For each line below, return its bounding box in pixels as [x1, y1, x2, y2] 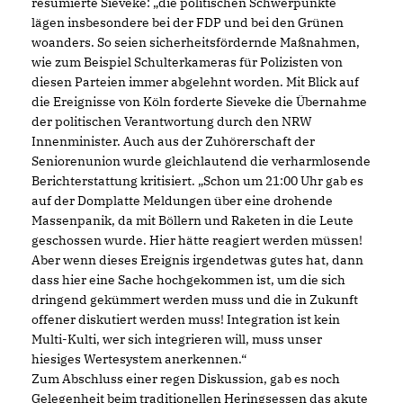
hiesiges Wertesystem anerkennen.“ [31, 351, 246, 368]
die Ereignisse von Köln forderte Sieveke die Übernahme [31, 94, 367, 111]
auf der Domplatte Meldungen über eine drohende [31, 193, 333, 210]
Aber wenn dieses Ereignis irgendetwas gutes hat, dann [31, 252, 363, 269]
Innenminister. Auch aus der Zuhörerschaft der [31, 133, 315, 150]
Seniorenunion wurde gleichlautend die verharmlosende [31, 153, 371, 170]
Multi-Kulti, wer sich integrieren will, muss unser [31, 331, 322, 348]
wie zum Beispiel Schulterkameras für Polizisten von [31, 54, 343, 71]
